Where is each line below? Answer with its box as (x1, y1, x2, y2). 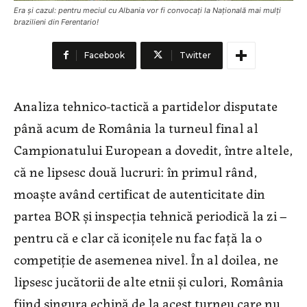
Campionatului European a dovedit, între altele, (14, 139, 293, 160)
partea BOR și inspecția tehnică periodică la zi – (14, 205, 286, 225)
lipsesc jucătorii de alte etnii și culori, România (14, 271, 284, 291)
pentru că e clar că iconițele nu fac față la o (14, 227, 262, 247)
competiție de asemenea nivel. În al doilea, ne (14, 249, 278, 269)
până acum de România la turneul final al (14, 117, 258, 138)
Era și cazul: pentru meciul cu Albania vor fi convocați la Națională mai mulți (14, 5, 281, 16)
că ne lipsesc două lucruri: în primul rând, (14, 161, 258, 182)
